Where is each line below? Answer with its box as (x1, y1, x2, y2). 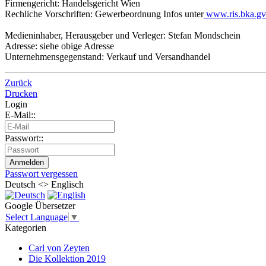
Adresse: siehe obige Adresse (5, 40, 114, 51)
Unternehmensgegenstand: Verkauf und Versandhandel (5, 51, 210, 62)
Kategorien (5, 223, 46, 233)
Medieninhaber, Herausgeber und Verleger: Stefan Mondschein (5, 30, 240, 40)
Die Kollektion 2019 (28, 254, 106, 264)
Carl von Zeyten (28, 243, 90, 254)
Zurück (5, 77, 32, 88)
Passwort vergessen (5, 168, 78, 179)
